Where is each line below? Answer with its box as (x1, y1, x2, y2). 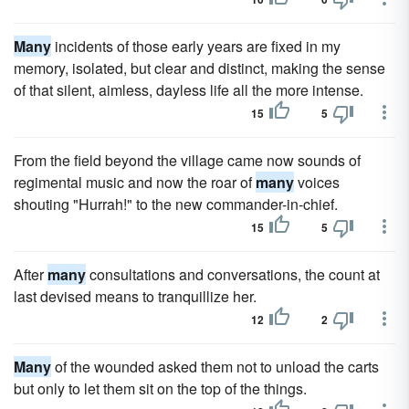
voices (294, 172, 340, 193)
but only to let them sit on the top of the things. (14, 378, 307, 399)
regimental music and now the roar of (14, 172, 256, 193)
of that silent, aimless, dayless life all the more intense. (14, 79, 363, 100)
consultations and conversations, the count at (86, 264, 380, 285)
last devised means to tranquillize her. (14, 286, 257, 307)
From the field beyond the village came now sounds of (14, 150, 361, 171)
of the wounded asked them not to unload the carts (51, 356, 379, 377)
